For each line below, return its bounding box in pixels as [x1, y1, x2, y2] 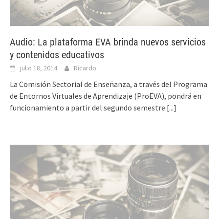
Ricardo [74, 63, 96, 72]
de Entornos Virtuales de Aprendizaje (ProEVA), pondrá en [10, 90, 201, 101]
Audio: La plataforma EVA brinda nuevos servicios [10, 36, 206, 48]
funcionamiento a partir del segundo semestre [10, 102, 167, 112]
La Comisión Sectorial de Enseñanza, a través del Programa [10, 79, 207, 89]
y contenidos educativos [10, 48, 104, 61]
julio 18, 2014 [20, 63, 57, 72]
